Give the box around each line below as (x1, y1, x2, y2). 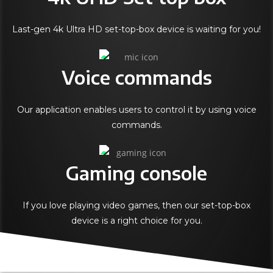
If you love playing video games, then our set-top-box (23, 199, 250, 211)
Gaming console (66, 161, 207, 185)
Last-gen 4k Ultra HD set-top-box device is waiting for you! (12, 23, 261, 35)
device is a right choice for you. (71, 214, 202, 226)
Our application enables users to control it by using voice (16, 104, 257, 115)
